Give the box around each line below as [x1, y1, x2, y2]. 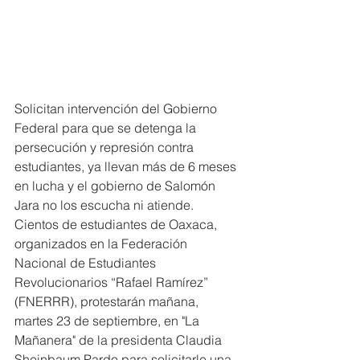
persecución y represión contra [14, 139, 197, 155]
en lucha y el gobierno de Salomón [14, 178, 219, 194]
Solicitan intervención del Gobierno [14, 100, 220, 117]
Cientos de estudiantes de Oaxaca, [14, 216, 220, 232]
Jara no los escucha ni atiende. [14, 197, 194, 213]
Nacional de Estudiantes [14, 255, 159, 271]
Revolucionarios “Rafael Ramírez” [14, 274, 211, 290]
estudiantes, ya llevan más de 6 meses [14, 158, 239, 174]
